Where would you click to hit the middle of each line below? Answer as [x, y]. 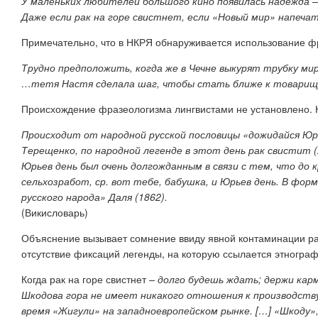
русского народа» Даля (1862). [94, 196]
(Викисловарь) [55, 212]
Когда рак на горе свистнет [84, 279]
